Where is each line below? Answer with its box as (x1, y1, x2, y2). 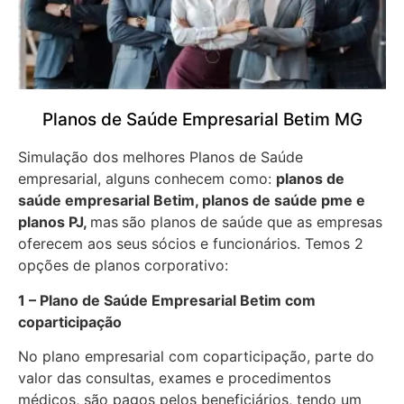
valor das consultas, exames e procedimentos (18, 369, 331, 388)
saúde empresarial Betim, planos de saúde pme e (18, 191, 365, 210)
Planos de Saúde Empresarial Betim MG (41, 109, 363, 131)
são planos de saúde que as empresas (122, 213, 382, 232)
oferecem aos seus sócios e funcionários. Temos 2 (18, 234, 363, 253)
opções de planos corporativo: (18, 256, 228, 275)
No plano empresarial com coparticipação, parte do (18, 347, 374, 366)
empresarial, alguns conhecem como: (18, 170, 276, 188)
